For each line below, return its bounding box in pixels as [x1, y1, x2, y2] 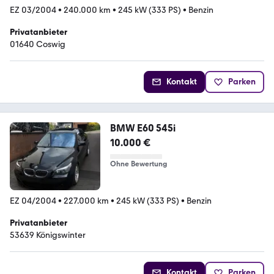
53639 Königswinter [10, 229, 86, 240]
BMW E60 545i [109, 122, 176, 134]
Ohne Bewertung [109, 159, 167, 168]
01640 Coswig [10, 39, 65, 50]
